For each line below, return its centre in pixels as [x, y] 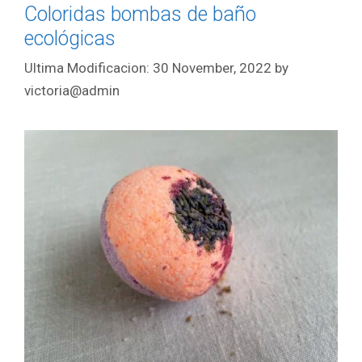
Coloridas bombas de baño [140, 15]
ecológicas [70, 39]
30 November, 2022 [212, 67]
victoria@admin [72, 90]
